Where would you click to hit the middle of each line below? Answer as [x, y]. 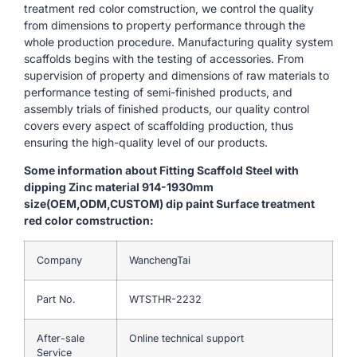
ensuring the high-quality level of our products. [146, 142]
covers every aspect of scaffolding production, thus [159, 125]
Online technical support [186, 338]
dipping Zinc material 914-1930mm [119, 187]
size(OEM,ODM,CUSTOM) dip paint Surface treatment [169, 204]
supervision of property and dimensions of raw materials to [177, 75]
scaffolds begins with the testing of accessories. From [164, 58]
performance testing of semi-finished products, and [158, 92]
